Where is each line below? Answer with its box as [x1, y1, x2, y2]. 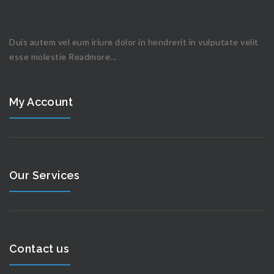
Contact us [9, 242, 69, 255]
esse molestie [9, 51, 68, 62]
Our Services [9, 168, 80, 182]
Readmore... [68, 51, 117, 62]
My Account [9, 95, 73, 108]
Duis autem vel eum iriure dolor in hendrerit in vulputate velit [9, 36, 259, 47]
